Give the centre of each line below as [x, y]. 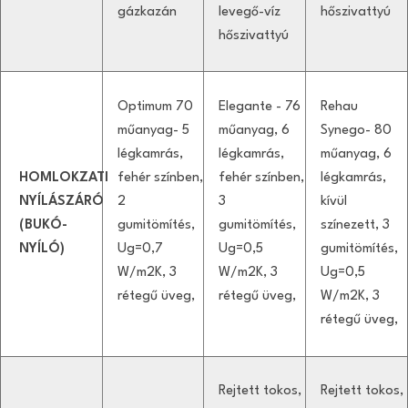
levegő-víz [250, 12]
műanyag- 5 [153, 130]
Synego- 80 [356, 130]
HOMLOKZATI [64, 178]
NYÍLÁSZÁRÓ [61, 201]
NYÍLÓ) [42, 249]
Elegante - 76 [260, 107]
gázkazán [147, 12]
